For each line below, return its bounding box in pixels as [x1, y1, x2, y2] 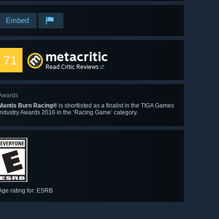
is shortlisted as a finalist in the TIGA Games [57, 102, 174, 109]
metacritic [45, 48, 108, 65]
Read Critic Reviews [45, 63, 99, 71]
